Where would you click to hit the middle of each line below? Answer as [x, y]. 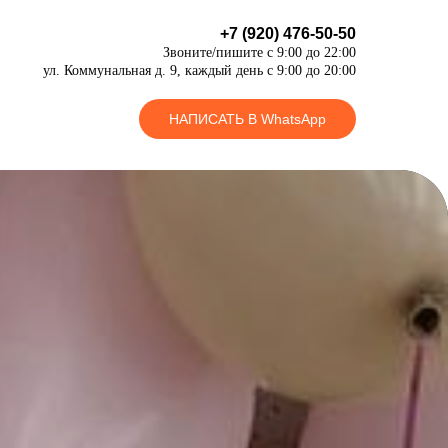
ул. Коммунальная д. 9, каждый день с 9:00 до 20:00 [199, 70]
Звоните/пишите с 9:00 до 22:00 [259, 52]
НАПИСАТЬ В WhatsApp [247, 118]
